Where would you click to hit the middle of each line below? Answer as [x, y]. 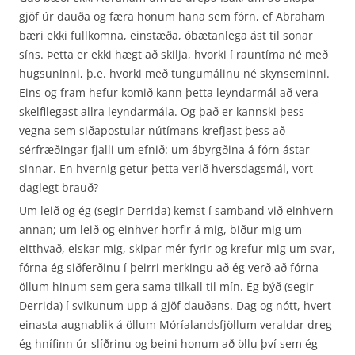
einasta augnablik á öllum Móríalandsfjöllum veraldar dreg [176, 324]
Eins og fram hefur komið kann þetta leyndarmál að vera [169, 92]
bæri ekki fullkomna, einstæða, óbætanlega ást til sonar [166, 35]
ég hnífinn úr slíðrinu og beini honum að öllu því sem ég [168, 344]
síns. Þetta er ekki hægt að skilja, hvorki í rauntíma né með [174, 54]
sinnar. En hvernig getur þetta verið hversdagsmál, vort [166, 168]
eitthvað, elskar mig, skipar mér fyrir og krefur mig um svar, [177, 248]
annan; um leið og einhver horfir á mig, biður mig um [160, 229]
